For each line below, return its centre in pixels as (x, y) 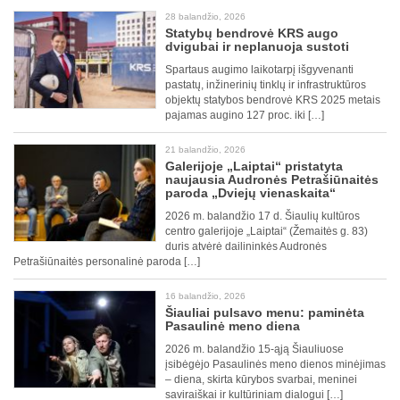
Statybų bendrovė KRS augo (252, 33)
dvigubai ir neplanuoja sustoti (257, 47)
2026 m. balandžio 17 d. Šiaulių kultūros (262, 217)
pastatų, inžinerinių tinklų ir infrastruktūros (266, 85)
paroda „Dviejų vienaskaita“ (250, 193)
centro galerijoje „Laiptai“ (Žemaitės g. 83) (267, 232)
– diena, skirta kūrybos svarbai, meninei (261, 380)
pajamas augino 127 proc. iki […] (245, 116)
